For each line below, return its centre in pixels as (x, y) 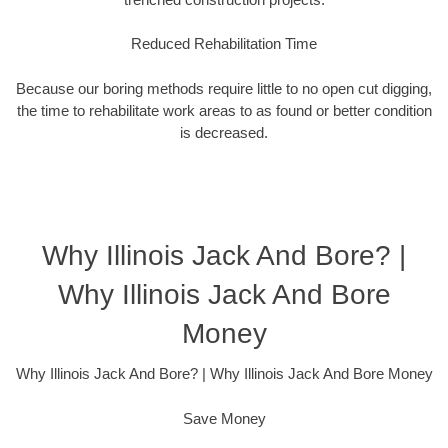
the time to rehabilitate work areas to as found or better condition (224, 110)
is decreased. (224, 132)
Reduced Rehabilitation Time (224, 44)
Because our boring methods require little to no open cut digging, (224, 88)
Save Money (224, 418)
